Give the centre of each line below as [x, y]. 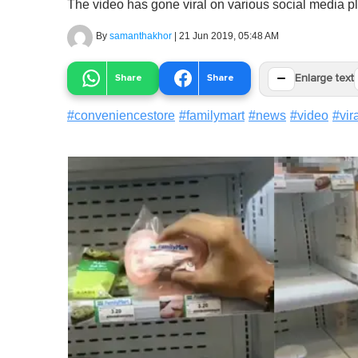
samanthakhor [141, 36]
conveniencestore [125, 115]
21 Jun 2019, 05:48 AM [229, 36]
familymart [215, 115]
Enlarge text [324, 79]
